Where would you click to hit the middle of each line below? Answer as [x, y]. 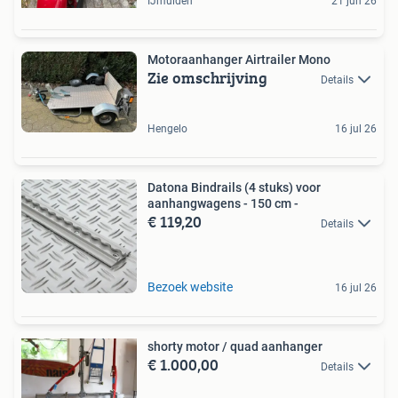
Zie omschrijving [207, 77]
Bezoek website [190, 287]
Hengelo [167, 129]
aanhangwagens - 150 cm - [223, 204]
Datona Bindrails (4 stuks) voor [234, 188]
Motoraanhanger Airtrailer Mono [239, 59]
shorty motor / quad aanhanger [235, 347]
